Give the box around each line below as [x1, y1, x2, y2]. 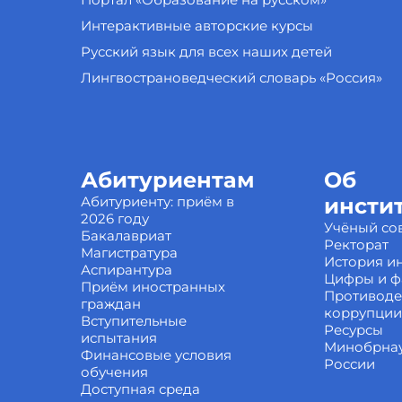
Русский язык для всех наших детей [80, 43, 332, 60]
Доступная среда [80, 380, 200, 398]
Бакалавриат [80, 227, 171, 244]
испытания [80, 329, 157, 346]
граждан [80, 295, 141, 312]
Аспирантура [80, 261, 172, 278]
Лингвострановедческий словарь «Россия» [80, 69, 382, 86]
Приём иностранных [80, 278, 225, 295]
